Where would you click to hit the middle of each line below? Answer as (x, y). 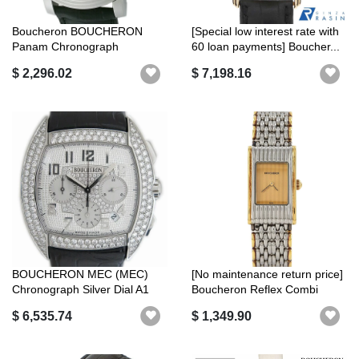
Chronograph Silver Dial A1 (81, 290)
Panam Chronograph (65, 47)
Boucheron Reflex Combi (255, 290)
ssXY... (208, 305)
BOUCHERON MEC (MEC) (80, 274)
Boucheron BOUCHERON (77, 32)
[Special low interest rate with (265, 32)
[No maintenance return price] (267, 274)
